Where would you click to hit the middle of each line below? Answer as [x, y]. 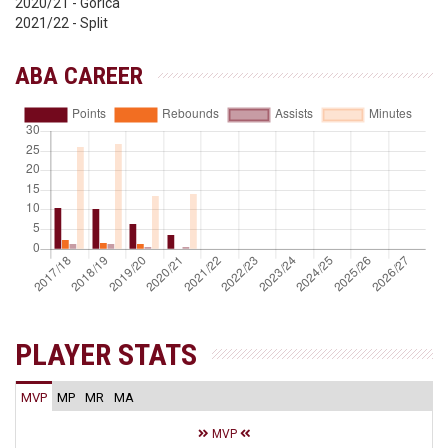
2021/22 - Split [61, 23]
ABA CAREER [79, 76]
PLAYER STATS [106, 354]
